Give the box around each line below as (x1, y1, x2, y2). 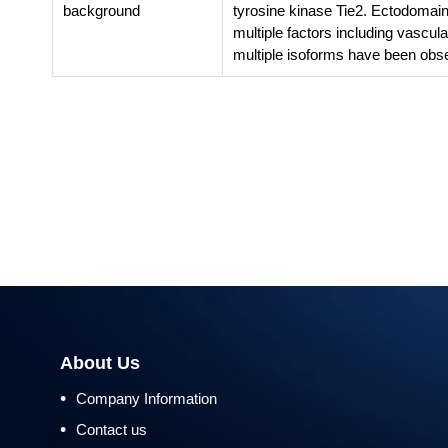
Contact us (76, 421, 147, 438)
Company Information (76, 390, 217, 407)
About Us (60, 353, 140, 373)
